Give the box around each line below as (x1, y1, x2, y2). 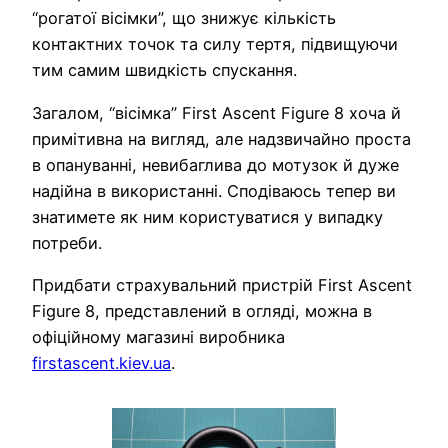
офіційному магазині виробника (32, 326, 285, 347)
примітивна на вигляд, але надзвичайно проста (32, 128, 411, 149)
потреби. (32, 232, 102, 253)
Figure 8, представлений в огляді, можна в (32, 300, 372, 321)
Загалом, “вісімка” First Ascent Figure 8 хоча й (32, 102, 401, 123)
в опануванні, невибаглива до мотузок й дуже (32, 154, 399, 175)
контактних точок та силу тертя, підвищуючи (32, 34, 398, 55)
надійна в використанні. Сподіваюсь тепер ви (32, 180, 396, 201)
